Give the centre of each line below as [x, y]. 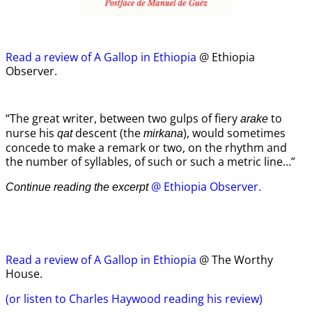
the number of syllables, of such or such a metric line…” [150, 162]
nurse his [31, 133]
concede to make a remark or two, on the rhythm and [146, 148]
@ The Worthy [235, 260]
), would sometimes [234, 133]
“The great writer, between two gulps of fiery [123, 118]
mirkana [163, 133]
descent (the [108, 133]
